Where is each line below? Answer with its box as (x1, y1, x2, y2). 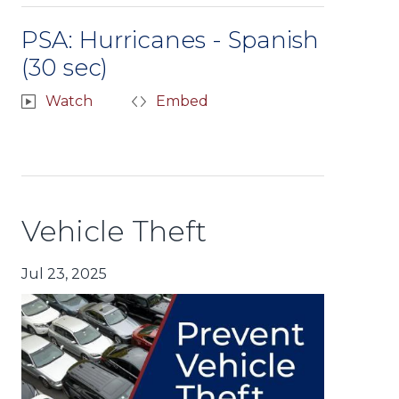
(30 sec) (21, 53, 108, 82)
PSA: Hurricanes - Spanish (21, 25, 319, 54)
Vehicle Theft (21, 213, 207, 248)
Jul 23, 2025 (21, 265, 107, 282)
